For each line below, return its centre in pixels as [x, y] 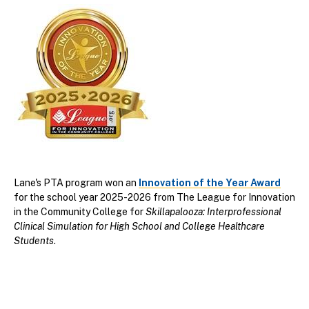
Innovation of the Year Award [210, 182]
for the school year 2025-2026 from [95, 197]
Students [34, 240]
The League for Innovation [236, 197]
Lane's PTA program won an [76, 182]
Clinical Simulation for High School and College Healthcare [139, 226]
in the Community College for [80, 211]
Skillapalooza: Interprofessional [213, 211]
